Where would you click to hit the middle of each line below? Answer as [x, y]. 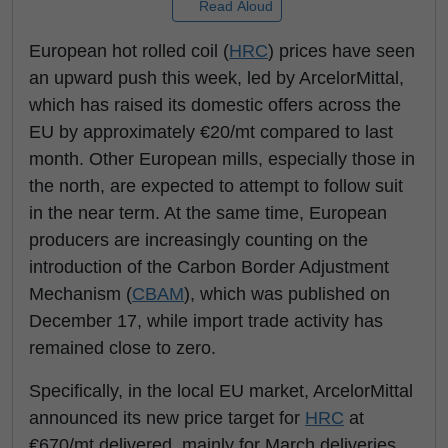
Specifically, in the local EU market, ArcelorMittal [221, 391]
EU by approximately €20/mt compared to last [211, 132]
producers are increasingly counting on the [198, 240]
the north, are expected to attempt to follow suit [216, 186]
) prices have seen [341, 51]
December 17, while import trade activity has [206, 321]
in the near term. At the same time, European [208, 213]
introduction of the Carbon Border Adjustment [209, 267]
